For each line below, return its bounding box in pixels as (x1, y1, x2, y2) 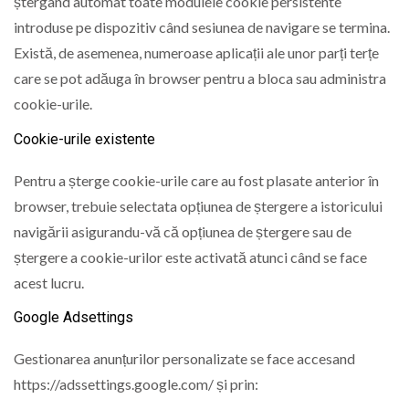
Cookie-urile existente (14, 130, 155, 148)
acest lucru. (14, 273, 84, 291)
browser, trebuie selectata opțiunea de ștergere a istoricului (14, 196, 383, 215)
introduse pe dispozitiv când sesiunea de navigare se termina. (14, 18, 390, 37)
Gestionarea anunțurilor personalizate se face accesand (14, 349, 355, 367)
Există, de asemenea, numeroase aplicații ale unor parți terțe (14, 44, 379, 62)
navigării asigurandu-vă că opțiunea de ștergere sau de (14, 222, 351, 240)
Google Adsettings (14, 308, 133, 326)
